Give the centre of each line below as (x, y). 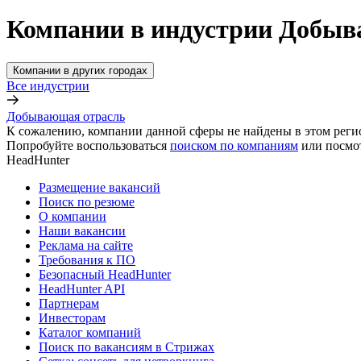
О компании (73, 216)
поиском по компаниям (234, 145)
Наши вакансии (82, 230)
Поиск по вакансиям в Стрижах (127, 346)
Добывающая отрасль (66, 116)
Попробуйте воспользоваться (87, 145)
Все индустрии (48, 85)
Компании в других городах (80, 70)
